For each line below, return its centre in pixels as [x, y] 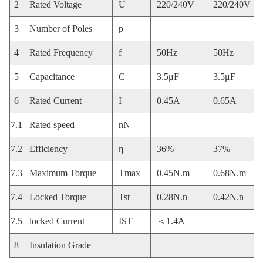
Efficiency [48, 149]
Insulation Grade [60, 245]
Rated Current [55, 101]
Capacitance [52, 77]
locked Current [57, 221]
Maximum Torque [63, 173]
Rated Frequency [61, 53]
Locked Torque [58, 197]
